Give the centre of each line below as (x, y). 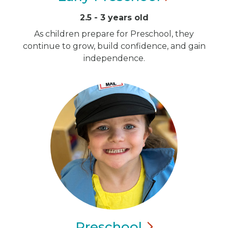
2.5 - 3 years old (114, 18)
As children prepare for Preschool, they (114, 34)
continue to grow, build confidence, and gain (114, 46)
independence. (114, 58)
